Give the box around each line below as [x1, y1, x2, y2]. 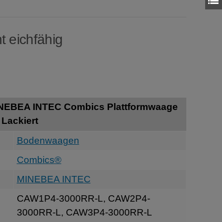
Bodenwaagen [16, 135, 79, 146]
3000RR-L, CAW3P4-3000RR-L [16, 207, 152, 218]
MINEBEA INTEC [16, 173, 91, 184]
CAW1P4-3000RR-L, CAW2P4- [16, 193, 150, 204]
